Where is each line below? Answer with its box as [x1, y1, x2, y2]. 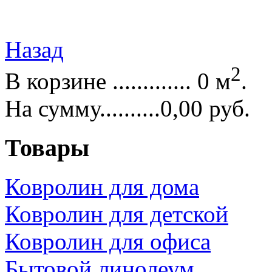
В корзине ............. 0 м [5, 67, 231, 94]
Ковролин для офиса [5, 228, 211, 255]
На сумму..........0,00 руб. [5, 95, 250, 121]
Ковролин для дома [5, 174, 199, 200]
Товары [5, 134, 89, 161]
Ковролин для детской [5, 201, 228, 228]
